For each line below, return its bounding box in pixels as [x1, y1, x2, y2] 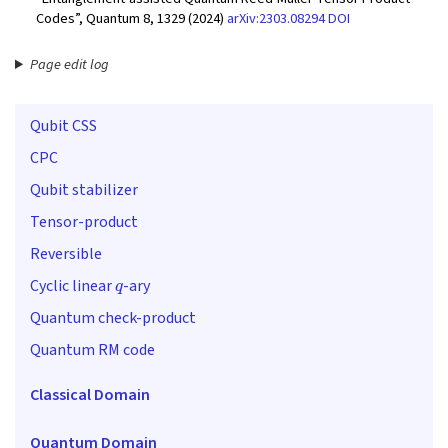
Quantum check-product [30, 306, 196, 329]
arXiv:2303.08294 [227, 8, 325, 30]
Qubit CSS [30, 114, 97, 137]
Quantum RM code [30, 338, 155, 361]
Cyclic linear [30, 274, 115, 297]
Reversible [30, 242, 102, 265]
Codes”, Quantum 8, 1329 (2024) [36, 8, 227, 30]
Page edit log [30, 54, 110, 76]
